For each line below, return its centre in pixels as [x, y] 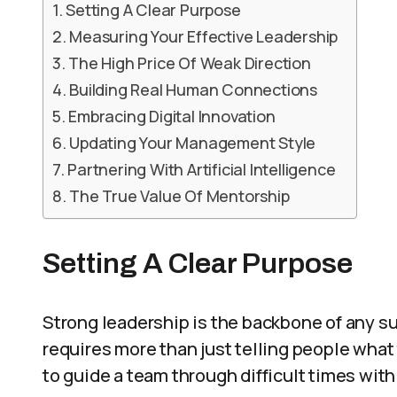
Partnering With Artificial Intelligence [202, 169]
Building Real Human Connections [194, 90]
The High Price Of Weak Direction [190, 63]
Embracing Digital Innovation [172, 116]
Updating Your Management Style [193, 143]
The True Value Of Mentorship [179, 196]
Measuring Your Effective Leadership [204, 36]
